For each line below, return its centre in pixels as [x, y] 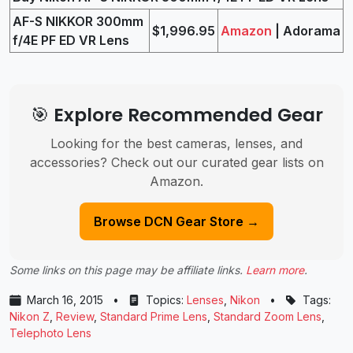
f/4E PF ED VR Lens [71, 40]
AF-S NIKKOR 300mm [78, 21]
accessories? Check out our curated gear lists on [176, 162]
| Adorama [306, 31]
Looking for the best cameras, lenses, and [176, 143]
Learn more [275, 270]
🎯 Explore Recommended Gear [176, 115]
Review [75, 316]
